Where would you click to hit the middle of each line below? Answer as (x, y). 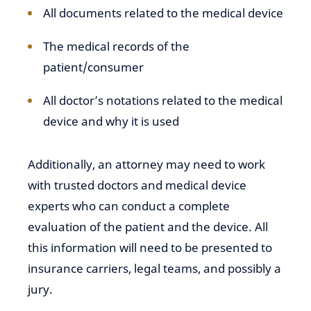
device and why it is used (111, 121)
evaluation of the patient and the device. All (148, 227)
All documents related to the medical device (163, 13)
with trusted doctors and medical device (137, 185)
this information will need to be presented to (150, 247)
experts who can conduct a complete (129, 206)
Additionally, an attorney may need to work (146, 164)
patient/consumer (93, 67)
